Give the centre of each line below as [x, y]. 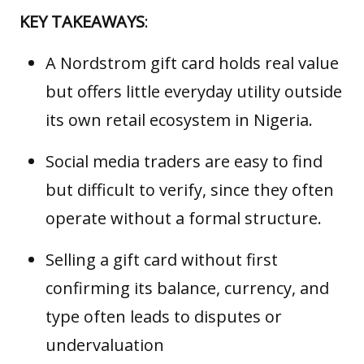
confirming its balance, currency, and [187, 288]
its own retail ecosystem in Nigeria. [179, 119]
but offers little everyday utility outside [194, 91]
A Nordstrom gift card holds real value [192, 63]
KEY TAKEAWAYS [82, 21]
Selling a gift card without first [162, 259]
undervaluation [105, 344]
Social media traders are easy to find [184, 161]
